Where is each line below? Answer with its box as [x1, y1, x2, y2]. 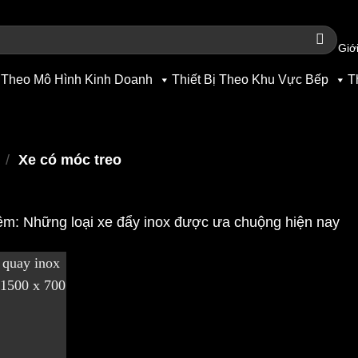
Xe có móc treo [18, 152, 121, 169]
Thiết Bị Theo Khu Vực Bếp [172, 72, 328, 86]
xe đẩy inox [97, 214, 170, 231]
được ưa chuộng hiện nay [170, 214, 340, 231]
